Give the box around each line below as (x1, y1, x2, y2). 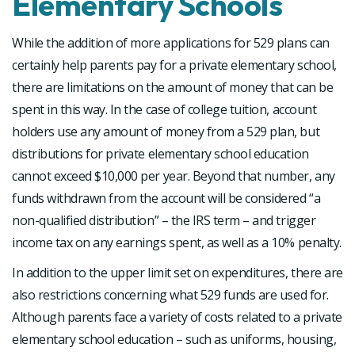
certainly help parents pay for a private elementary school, (12, 55, 337, 74)
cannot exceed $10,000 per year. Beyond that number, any (12, 166, 335, 185)
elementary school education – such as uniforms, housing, (12, 330, 337, 348)
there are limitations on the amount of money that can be (12, 78, 334, 96)
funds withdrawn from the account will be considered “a (12, 189, 321, 207)
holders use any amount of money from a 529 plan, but (12, 122, 320, 140)
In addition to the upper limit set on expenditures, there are (12, 263, 343, 281)
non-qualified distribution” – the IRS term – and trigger (12, 211, 316, 229)
